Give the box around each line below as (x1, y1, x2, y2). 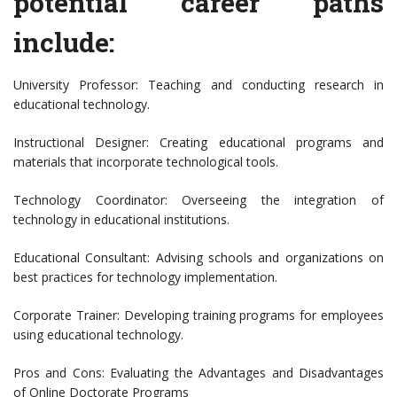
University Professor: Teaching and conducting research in (13, 76, 384, 94)
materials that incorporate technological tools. (13, 153, 278, 171)
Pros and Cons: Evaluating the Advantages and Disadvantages (13, 364, 384, 382)
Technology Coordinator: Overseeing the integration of (13, 191, 384, 209)
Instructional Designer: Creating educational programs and (13, 134, 384, 152)
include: (13, 25, 114, 60)
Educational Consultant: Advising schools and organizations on (13, 249, 384, 267)
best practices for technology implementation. (13, 269, 277, 286)
